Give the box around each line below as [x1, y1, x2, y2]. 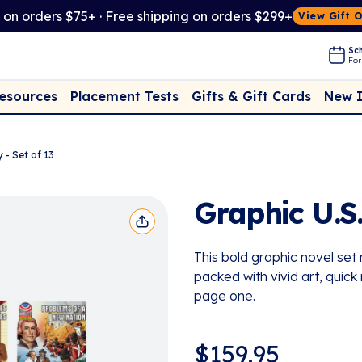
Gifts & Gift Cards [192, 88, 311, 105]
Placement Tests [70, 87, 179, 104]
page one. [194, 288, 255, 304]
